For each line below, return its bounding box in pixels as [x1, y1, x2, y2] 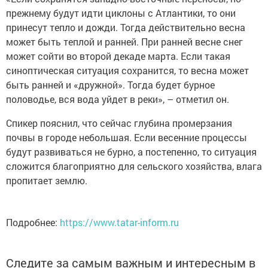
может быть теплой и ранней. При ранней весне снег [6, 35, 243, 48]
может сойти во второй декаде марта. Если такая [6, 50, 230, 62]
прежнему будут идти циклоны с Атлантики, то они [6, 7, 236, 19]
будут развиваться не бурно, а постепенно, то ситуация [6, 145, 257, 158]
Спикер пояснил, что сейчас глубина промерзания [6, 117, 232, 129]
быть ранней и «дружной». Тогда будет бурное [6, 78, 215, 91]
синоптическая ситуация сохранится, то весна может [6, 64, 249, 77]
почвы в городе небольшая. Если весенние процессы [6, 131, 247, 144]
